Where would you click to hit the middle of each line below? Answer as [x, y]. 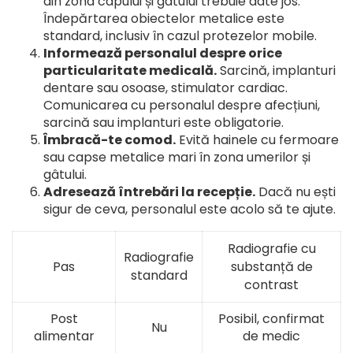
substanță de [271, 266]
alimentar [64, 336]
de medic [271, 336]
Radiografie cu [271, 248]
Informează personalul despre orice [163, 53]
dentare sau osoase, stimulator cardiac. [165, 87]
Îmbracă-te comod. [110, 139]
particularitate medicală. [130, 70]
